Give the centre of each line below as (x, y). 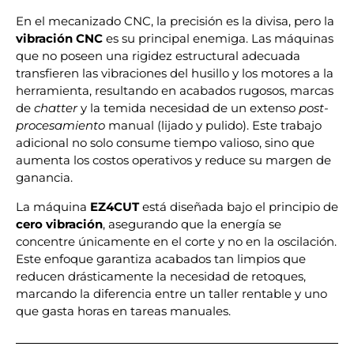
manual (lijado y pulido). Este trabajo (213, 126)
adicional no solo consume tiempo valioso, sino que (165, 143)
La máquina (53, 206)
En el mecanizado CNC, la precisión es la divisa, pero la (175, 21)
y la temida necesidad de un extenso (188, 108)
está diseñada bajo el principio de (239, 206)
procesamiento (60, 126)
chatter (56, 108)
